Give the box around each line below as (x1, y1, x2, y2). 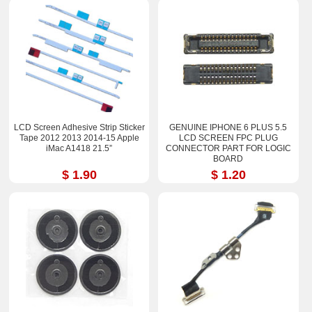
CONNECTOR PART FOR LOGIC (165, 143, 291, 154)
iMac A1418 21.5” (46, 143, 113, 154)
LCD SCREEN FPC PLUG (178, 133, 278, 143)
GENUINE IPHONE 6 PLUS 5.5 (169, 123, 288, 133)
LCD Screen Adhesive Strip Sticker (13, 123, 145, 133)
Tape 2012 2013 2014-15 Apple (19, 133, 139, 143)
